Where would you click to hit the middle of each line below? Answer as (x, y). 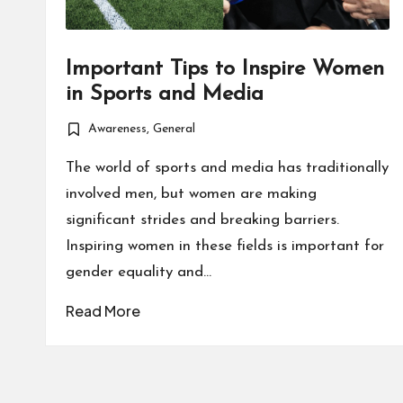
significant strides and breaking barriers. (202, 220)
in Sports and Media (165, 95)
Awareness (118, 130)
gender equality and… (139, 273)
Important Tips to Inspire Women (225, 70)
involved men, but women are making (191, 194)
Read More (103, 311)
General (175, 130)
